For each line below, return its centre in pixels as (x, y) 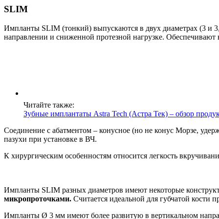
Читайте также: (49, 105)
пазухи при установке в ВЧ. (50, 139)
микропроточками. (38, 199)
